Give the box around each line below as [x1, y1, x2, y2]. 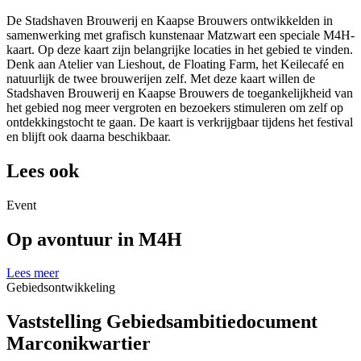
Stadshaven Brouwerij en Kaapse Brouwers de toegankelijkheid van [6, 85, 353, 100]
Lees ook [6, 160, 79, 181]
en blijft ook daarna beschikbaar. [6, 129, 171, 143]
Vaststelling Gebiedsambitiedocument [6, 311, 317, 333]
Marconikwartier [6, 333, 151, 355]
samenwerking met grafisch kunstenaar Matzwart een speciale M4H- [6, 27, 355, 42]
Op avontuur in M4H [6, 228, 182, 250]
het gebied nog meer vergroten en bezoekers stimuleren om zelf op [6, 100, 343, 114]
